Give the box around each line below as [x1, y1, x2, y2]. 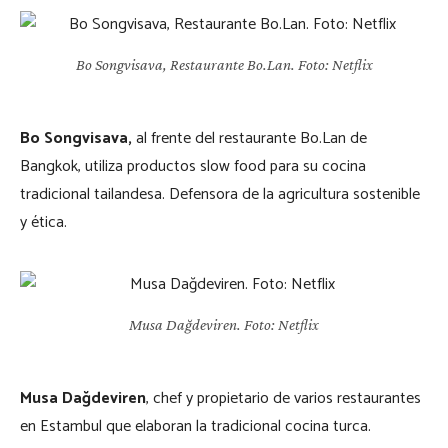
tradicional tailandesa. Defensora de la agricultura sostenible [20, 180, 420, 208]
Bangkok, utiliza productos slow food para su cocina [20, 152, 366, 180]
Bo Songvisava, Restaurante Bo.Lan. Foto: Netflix [75, 55, 373, 73]
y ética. [20, 208, 67, 236]
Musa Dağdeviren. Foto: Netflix [129, 315, 319, 333]
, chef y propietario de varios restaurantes [146, 384, 421, 412]
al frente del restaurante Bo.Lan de [136, 124, 367, 152]
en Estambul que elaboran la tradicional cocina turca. [20, 412, 371, 440]
